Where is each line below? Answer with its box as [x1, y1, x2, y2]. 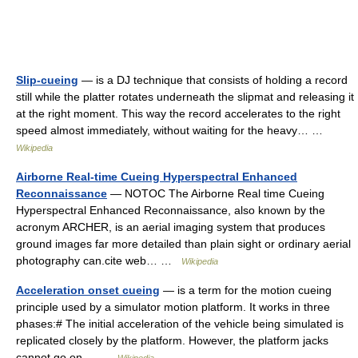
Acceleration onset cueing [16, 284, 160, 296]
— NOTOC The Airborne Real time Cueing [107, 187, 324, 200]
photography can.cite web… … [16, 254, 181, 267]
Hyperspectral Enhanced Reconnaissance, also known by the [16, 204, 325, 217]
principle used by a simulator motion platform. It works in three [16, 300, 330, 313]
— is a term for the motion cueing [160, 284, 332, 296]
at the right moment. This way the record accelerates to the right [16, 107, 340, 120]
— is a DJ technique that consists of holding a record [78, 74, 348, 86]
